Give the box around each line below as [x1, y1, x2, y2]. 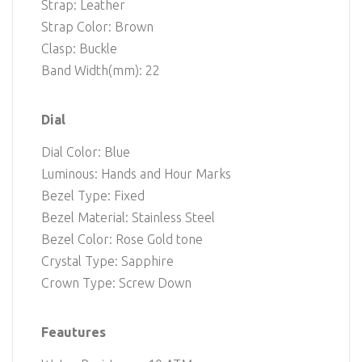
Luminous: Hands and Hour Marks [41, 166, 231, 182]
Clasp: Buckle [41, 41, 117, 57]
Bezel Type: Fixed [41, 188, 145, 204]
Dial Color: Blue [41, 145, 130, 160]
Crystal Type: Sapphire [41, 254, 174, 269]
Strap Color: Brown [41, 19, 154, 35]
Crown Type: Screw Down [41, 276, 192, 291]
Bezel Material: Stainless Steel [41, 210, 215, 225]
